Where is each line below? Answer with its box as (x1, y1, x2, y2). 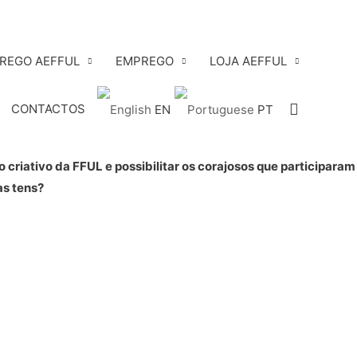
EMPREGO (115, 53, 174, 69)
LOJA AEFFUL (209, 53, 287, 69)
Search (288, 98, 339, 118)
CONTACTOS (10, 101, 85, 117)
